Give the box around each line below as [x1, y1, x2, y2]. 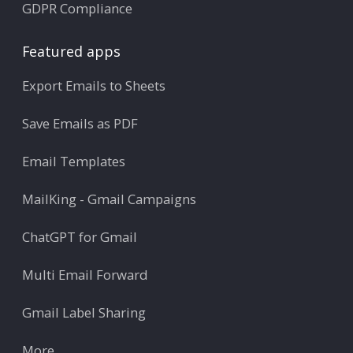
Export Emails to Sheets [22, 76, 165, 95]
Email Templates [22, 152, 125, 171]
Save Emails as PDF [22, 114, 138, 133]
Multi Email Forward [22, 266, 148, 284]
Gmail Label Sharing [22, 303, 146, 322]
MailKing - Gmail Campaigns [22, 190, 196, 209]
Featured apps [22, 42, 121, 61]
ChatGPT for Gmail [22, 228, 137, 247]
